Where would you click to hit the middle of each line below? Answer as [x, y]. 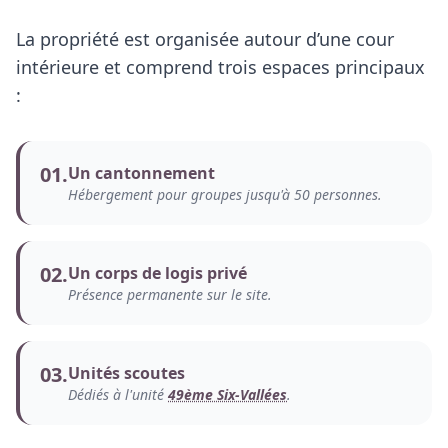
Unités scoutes [126, 373]
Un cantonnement [141, 173]
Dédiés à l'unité [118, 395]
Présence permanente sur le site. [170, 295]
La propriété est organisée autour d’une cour [205, 39]
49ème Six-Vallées [227, 395]
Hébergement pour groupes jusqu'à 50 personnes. [225, 195]
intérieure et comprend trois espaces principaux [220, 67]
